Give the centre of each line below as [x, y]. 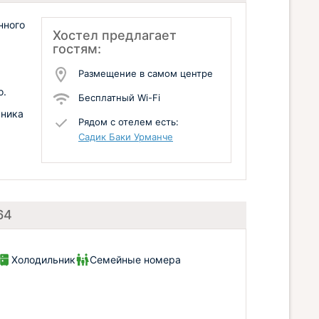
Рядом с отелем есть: [129, 122]
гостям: [77, 49]
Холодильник [43, 260]
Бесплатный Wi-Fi [119, 98]
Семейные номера [135, 260]
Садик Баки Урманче [126, 137]
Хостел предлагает [115, 35]
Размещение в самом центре [146, 73]
